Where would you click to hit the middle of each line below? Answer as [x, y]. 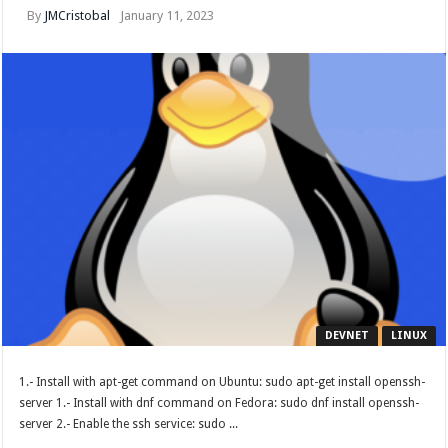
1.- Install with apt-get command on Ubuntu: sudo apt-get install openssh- [222, 382]
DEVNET [346, 336]
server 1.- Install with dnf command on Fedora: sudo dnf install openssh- [219, 403]
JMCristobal [77, 15]
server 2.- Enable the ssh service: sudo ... [129, 424]
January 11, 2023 [167, 15]
